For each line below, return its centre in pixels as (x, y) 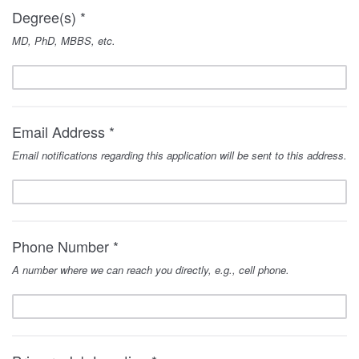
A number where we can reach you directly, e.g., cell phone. (151, 270)
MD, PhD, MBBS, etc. (64, 41)
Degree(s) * (49, 17)
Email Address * (63, 132)
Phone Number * (65, 246)
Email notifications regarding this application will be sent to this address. (179, 155)
